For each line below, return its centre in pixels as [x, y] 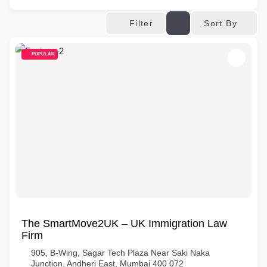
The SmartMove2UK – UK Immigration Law [124, 223]
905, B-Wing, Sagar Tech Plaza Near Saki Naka [120, 253]
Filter [141, 23]
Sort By [221, 23]
